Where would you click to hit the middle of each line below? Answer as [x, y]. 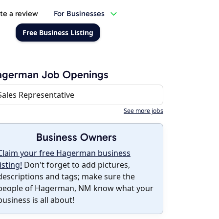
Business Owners [76, 137]
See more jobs [143, 111]
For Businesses [79, 13]
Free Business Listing [58, 33]
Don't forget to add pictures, [76, 165]
